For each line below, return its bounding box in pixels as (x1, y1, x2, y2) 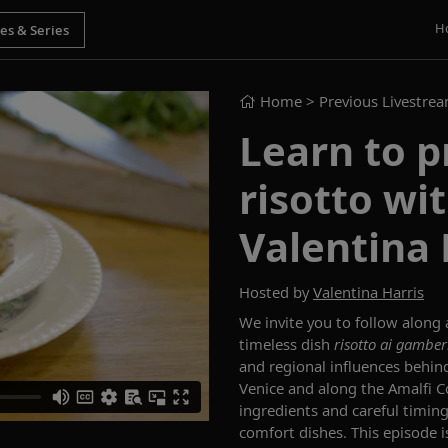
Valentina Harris (313, 282, 424, 302)
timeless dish (239, 334, 334, 354)
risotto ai (334, 334, 396, 354)
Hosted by (239, 282, 313, 302)
